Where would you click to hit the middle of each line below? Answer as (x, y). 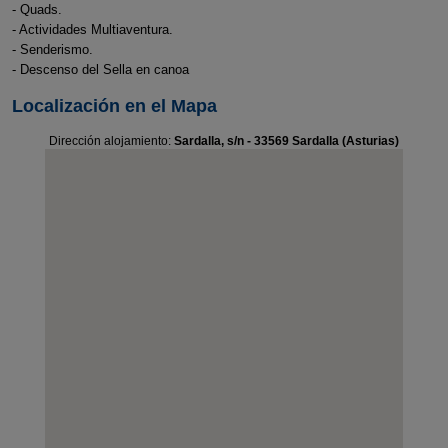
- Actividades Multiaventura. (92, 29)
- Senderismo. (52, 49)
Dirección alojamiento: (111, 141)
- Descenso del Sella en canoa (100, 69)
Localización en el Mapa (114, 106)
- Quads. (36, 9)
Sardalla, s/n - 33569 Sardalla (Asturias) (286, 141)
